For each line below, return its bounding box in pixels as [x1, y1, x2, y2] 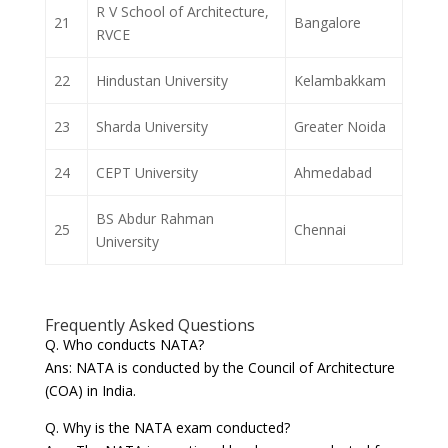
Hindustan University [96, 71, 228, 91]
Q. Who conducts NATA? [44, 335, 204, 355]
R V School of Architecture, [96, 2, 269, 22]
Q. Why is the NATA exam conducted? [44, 418, 290, 438]
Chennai [294, 220, 346, 240]
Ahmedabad [294, 163, 372, 183]
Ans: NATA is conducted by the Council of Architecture [44, 358, 395, 378]
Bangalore [294, 13, 361, 33]
